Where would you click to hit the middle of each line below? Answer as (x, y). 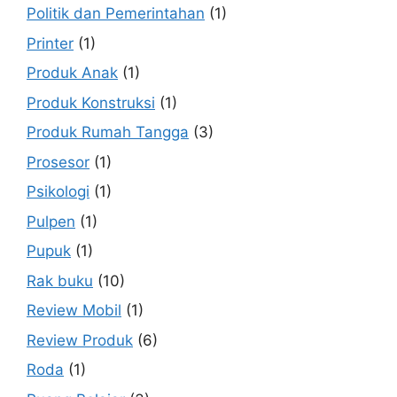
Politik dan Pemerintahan (116, 13)
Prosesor (58, 162)
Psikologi (58, 191)
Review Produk (80, 340)
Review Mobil (74, 310)
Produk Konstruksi (91, 102)
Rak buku (60, 280)
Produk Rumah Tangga (108, 132)
